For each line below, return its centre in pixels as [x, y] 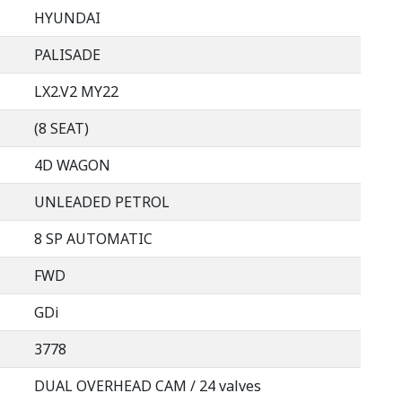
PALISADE [67, 54]
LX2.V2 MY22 [76, 91]
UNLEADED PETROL [102, 201]
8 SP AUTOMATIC [93, 238]
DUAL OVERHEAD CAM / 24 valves [148, 385]
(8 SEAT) [61, 128]
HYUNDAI [67, 17]
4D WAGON [72, 165]
